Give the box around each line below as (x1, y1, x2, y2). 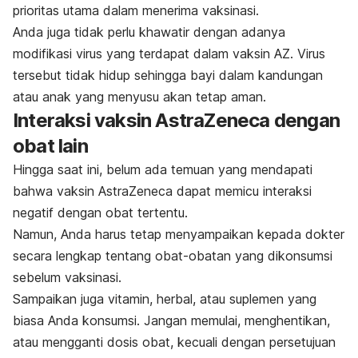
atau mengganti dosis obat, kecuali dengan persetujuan (13, 334, 336, 351)
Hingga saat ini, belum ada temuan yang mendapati (13, 161, 312, 178)
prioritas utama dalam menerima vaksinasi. (13, 2, 259, 19)
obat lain (13, 134, 88, 158)
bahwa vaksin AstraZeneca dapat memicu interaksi (13, 183, 312, 200)
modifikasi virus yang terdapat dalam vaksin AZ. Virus (13, 46, 325, 62)
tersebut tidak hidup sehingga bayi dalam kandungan (13, 67, 323, 84)
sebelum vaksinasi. (13, 269, 121, 286)
